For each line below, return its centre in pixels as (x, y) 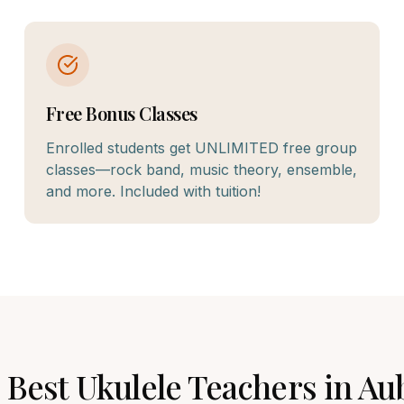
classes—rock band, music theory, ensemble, (201, 170)
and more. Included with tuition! (153, 191)
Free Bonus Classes (121, 113)
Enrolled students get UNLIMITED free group (201, 148)
